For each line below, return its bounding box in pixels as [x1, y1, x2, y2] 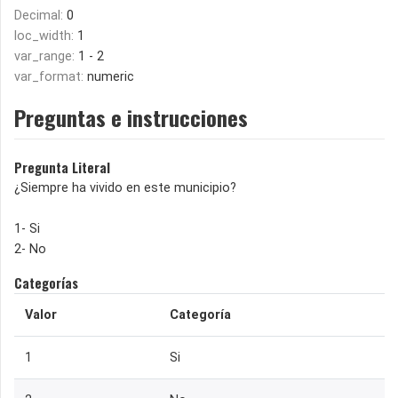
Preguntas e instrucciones [14, 101, 248, 134]
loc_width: [14, 28, 77, 44]
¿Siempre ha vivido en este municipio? [14, 180, 236, 196]
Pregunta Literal [14, 158, 110, 178]
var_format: [14, 69, 87, 85]
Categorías [14, 274, 78, 293]
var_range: [14, 49, 78, 65]
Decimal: [14, 8, 67, 24]
